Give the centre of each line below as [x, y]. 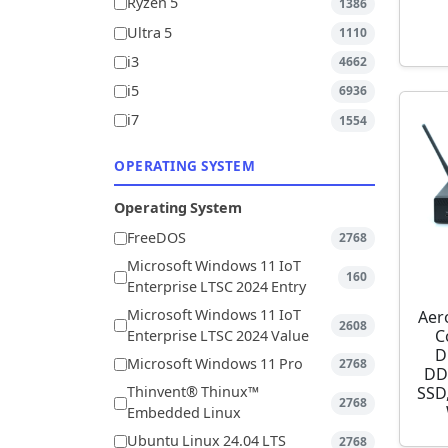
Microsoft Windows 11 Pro [215, 364]
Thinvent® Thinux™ [193, 393]
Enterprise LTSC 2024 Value [218, 336]
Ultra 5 [149, 33]
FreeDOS [156, 238]
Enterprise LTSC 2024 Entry [216, 288]
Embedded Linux [184, 414]
